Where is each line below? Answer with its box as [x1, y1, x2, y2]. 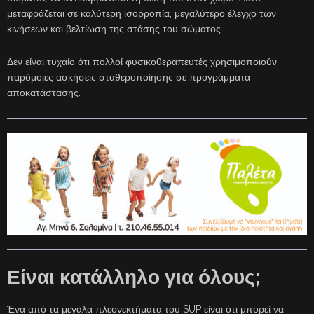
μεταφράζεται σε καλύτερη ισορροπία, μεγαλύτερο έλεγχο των [7, 8, 276, 20]
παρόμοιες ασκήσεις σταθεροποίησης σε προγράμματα [7, 71, 250, 83]
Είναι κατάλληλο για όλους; [7, 266, 260, 289]
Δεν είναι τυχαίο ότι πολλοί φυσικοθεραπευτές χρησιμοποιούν [7, 56, 277, 68]
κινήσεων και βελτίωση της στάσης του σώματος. [7, 23, 223, 35]
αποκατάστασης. [7, 87, 81, 99]
